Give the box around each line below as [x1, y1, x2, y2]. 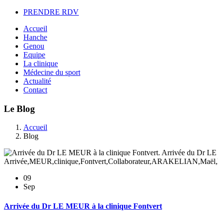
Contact [23, 86, 47, 94]
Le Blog [4, 103, 35, 114]
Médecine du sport [23, 68, 80, 76]
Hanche [23, 33, 47, 41]
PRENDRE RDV [23, 8, 79, 16]
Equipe [23, 51, 45, 59]
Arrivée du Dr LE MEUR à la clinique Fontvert [4, 201, 162, 210]
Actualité [23, 77, 51, 85]
